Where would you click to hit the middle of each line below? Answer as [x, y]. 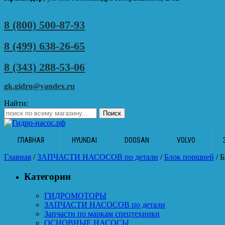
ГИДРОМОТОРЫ [75, 196]
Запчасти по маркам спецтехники [102, 214]
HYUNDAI [84, 140]
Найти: [16, 103]
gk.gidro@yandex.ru [39, 86]
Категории [47, 176]
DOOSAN [137, 140]
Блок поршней [189, 157]
